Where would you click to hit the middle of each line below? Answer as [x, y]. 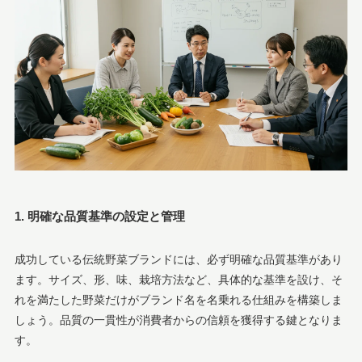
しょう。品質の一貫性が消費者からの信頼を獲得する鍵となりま [178, 320]
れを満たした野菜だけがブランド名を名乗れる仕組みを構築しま [178, 299]
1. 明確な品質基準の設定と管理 [99, 217]
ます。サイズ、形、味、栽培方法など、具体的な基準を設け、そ [178, 279]
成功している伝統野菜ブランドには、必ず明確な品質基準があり [178, 259]
